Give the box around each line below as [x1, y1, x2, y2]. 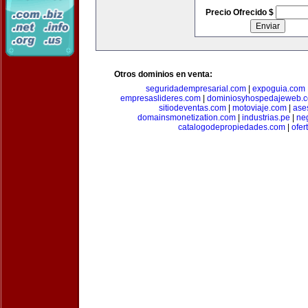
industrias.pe [241, 113, 290, 122]
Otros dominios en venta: [114, 69, 212, 79]
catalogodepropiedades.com [178, 122, 285, 132]
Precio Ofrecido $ [205, 8, 276, 17]
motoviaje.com [232, 103, 287, 113]
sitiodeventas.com [159, 103, 226, 113]
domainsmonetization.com [137, 113, 236, 122]
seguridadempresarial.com [146, 84, 246, 93]
